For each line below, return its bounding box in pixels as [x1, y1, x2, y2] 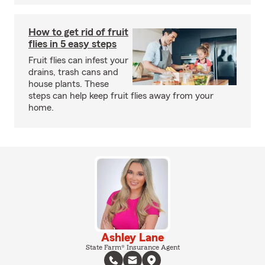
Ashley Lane [101, 232, 164, 244]
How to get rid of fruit [28, 27, 128, 37]
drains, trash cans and [28, 67, 118, 77]
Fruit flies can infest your [28, 56, 128, 65]
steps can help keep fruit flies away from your [28, 91, 214, 101]
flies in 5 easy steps [28, 38, 117, 49]
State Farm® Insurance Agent [85, 244, 180, 251]
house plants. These [28, 79, 109, 89]
